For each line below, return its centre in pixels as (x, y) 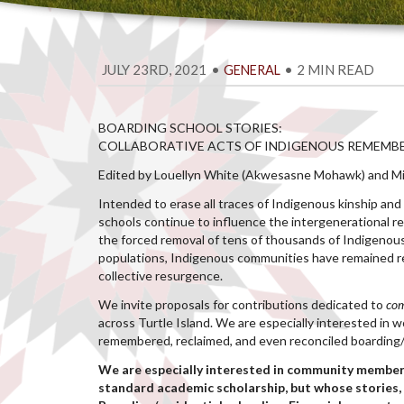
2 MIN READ (336, 69)
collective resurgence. (161, 275)
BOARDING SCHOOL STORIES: (191, 128)
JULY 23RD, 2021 (155, 69)
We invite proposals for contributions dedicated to (243, 304)
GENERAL (252, 70)
